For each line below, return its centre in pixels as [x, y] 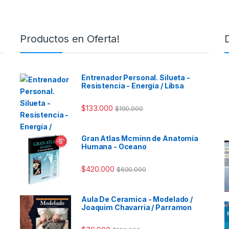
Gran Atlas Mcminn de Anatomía [140, 138]
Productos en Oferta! [70, 39]
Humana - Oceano [114, 146]
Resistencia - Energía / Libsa [133, 85]
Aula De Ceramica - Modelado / [137, 199]
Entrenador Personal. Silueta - [136, 77]
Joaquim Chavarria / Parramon [137, 207]
